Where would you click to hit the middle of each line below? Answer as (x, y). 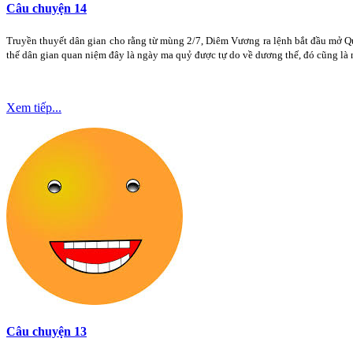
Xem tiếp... (34, 107)
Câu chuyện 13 (46, 331)
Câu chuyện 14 (46, 9)
